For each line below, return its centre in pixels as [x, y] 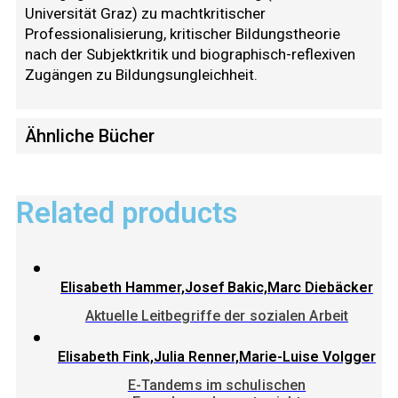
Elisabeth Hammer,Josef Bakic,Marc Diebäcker [217, 287]
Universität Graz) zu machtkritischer [145, 13]
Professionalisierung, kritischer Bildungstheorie [183, 34]
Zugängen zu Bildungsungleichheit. [141, 75]
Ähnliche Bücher [90, 136]
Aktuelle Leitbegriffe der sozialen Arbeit [217, 316]
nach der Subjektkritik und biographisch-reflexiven [190, 54]
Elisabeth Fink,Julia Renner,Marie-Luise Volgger [217, 357]
